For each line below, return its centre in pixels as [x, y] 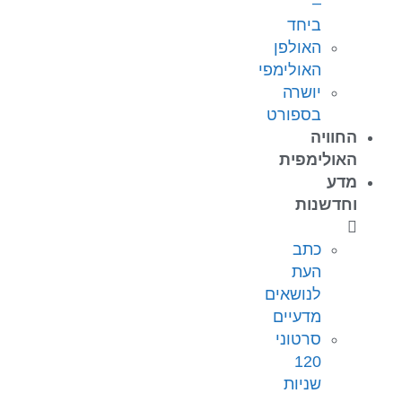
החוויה [334, 138]
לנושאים [293, 295]
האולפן [297, 48]
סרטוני [298, 340]
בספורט [294, 115]
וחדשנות [326, 205]
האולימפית [318, 160]
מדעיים [297, 317]
